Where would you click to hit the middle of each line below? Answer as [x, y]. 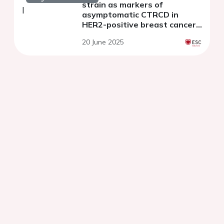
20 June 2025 [103, 42]
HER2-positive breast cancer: [140, 25]
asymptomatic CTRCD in [130, 15]
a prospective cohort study [136, 35]
